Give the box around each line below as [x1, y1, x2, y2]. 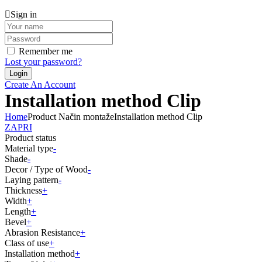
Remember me [19, 46, 73, 57]
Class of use [5, 238, 49, 249]
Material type [5, 143, 53, 154]
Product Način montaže [27, 112, 114, 122]
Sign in [11, 9, 37, 20]
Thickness [5, 185, 42, 196]
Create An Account [5, 80, 75, 90]
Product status [5, 133, 56, 143]
